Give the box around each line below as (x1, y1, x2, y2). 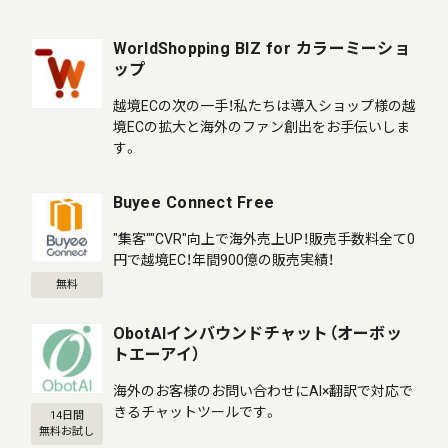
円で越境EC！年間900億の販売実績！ (112, 251, 334, 268)
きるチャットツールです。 (112, 403, 278, 420)
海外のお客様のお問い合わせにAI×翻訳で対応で (112, 382, 413, 399)
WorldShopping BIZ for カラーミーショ (112, 38, 410, 58)
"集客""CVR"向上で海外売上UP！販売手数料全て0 (112, 230, 415, 247)
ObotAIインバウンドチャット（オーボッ (112, 323, 402, 343)
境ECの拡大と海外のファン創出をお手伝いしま (112, 118, 410, 135)
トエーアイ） (112, 344, 201, 364)
